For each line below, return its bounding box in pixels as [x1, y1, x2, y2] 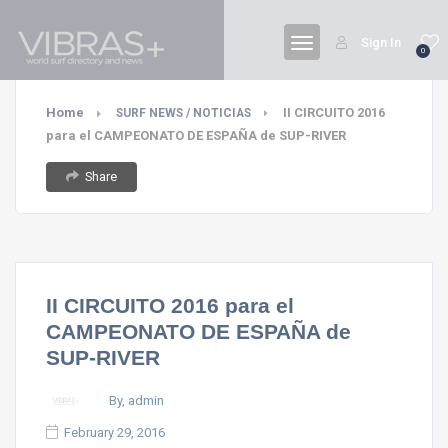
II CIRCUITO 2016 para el [46, 294, 294, 317]
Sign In [361, 35, 401, 50]
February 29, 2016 [64, 425, 165, 440]
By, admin [109, 392, 164, 408]
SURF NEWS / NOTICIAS [116, 106, 251, 120]
